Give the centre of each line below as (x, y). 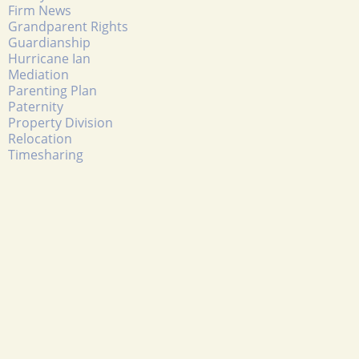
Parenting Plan (52, 90)
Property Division (61, 122)
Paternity (36, 106)
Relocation (40, 138)
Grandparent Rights (68, 26)
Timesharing (46, 154)
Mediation (38, 74)
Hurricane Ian (49, 58)
